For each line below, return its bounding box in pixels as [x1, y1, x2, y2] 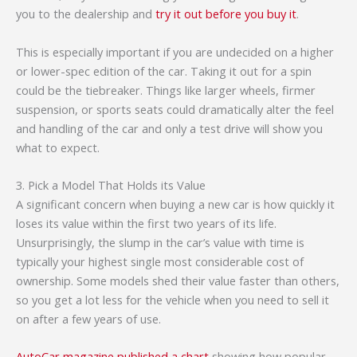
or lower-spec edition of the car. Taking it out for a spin [16, 62, 312, 79]
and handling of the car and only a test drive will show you [16, 120, 323, 136]
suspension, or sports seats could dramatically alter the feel [16, 100, 334, 117]
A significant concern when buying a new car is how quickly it [16, 195, 335, 212]
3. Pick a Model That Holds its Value [16, 176, 206, 193]
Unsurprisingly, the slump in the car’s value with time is [16, 233, 304, 250]
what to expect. [16, 139, 100, 155]
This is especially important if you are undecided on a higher [16, 43, 334, 60]
